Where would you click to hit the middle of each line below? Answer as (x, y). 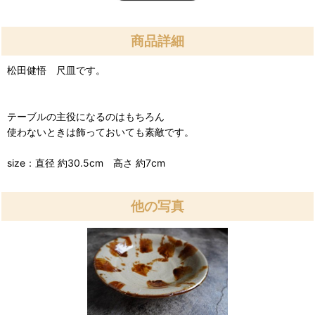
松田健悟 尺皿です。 (56, 70)
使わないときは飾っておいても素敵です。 (101, 132)
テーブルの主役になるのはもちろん (86, 116)
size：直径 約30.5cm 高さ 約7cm (86, 163)
